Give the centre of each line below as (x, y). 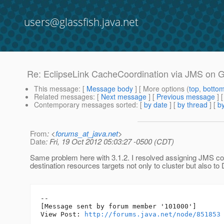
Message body (110, 89)
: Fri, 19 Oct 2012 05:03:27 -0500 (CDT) (110, 141)
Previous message (186, 97)
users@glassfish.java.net (81, 22)
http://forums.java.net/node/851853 (152, 214)
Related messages (63, 97)
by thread (192, 105)
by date (156, 105)
